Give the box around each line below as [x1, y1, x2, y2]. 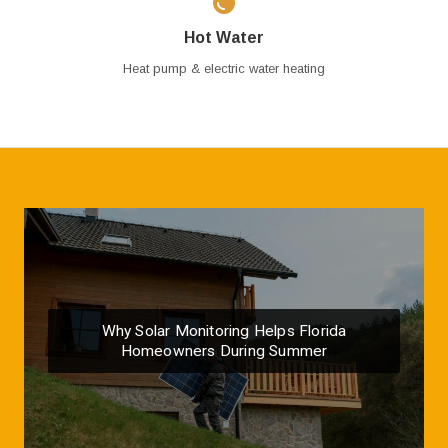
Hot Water [183, 29, 265, 46]
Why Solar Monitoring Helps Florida [101, 322, 347, 341]
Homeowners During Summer [120, 342, 328, 361]
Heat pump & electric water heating [123, 61, 325, 76]
